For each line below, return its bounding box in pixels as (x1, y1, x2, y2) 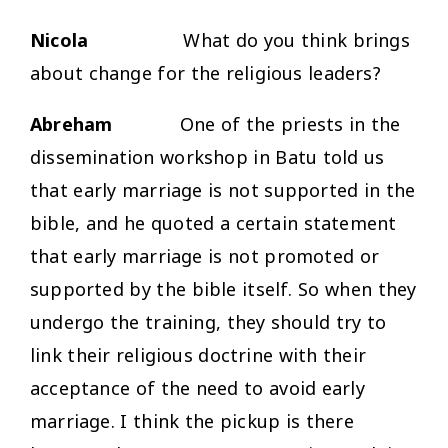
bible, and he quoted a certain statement (30, 210, 397, 235)
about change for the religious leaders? (30, 60, 381, 85)
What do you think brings (88, 27, 410, 52)
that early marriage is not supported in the (30, 177, 416, 202)
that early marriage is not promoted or (30, 243, 380, 268)
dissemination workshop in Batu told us (30, 144, 385, 169)
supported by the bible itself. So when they (30, 276, 417, 301)
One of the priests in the (112, 111, 401, 136)
